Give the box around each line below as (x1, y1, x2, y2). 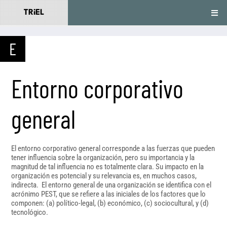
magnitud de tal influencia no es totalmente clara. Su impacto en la (11, 162, 204, 171)
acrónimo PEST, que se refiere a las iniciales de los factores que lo (11, 190, 206, 199)
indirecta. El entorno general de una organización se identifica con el (11, 180, 211, 190)
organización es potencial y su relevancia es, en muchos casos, (11, 171, 197, 180)
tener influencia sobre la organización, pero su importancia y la (11, 153, 195, 162)
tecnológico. (11, 208, 48, 217)
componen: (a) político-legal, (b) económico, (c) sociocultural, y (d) (11, 199, 209, 208)
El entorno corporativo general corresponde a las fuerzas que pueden (11, 144, 215, 153)
